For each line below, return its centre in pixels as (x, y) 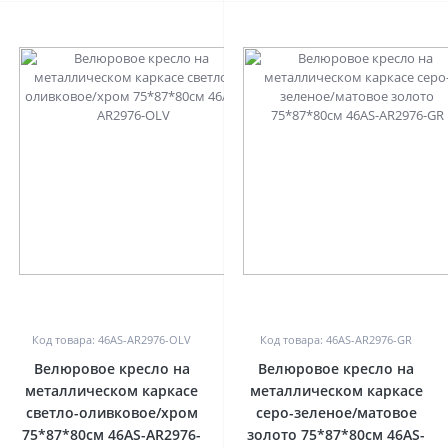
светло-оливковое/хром (111, 412)
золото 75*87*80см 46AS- (336, 434)
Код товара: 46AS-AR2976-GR (336, 339)
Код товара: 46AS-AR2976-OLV (111, 339)
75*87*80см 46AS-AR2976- (111, 434)
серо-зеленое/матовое (336, 412)
